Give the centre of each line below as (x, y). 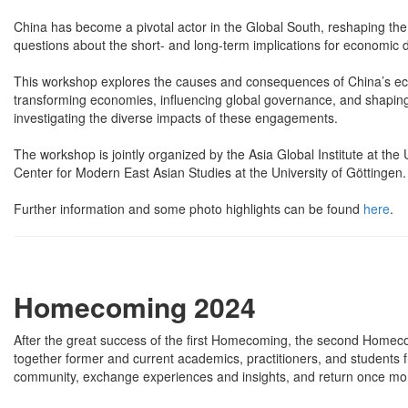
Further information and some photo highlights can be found (189, 208)
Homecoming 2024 (135, 306)
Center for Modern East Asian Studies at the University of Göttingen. (210, 172)
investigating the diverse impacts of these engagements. (176, 117)
